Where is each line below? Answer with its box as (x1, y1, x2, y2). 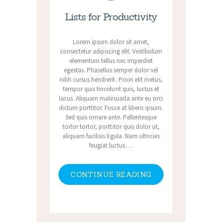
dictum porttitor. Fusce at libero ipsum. (59, 103, 163, 112)
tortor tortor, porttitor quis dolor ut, (62, 122, 160, 131)
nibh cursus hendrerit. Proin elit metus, (59, 75, 163, 84)
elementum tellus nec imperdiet (69, 56, 153, 65)
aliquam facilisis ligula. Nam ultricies (62, 131, 160, 140)
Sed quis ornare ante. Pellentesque (65, 112, 157, 121)
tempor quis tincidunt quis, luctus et (63, 84, 159, 93)
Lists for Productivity (64, 10, 158, 23)
